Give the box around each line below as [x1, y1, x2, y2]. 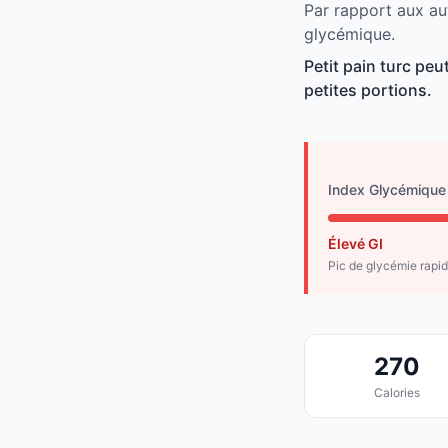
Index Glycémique [328, 181, 446, 199]
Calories [373, 385, 420, 401]
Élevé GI [328, 235, 383, 253]
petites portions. [304, 80, 432, 101]
